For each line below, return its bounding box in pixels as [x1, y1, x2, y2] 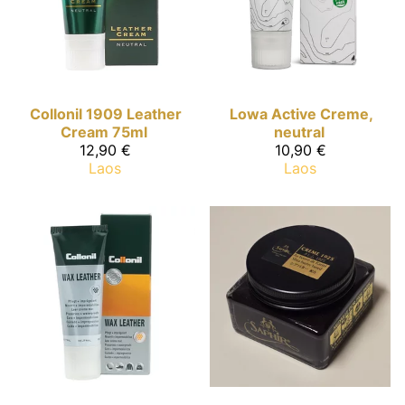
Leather [127, 105, 182, 124]
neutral [274, 123, 325, 142]
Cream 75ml [61, 123, 147, 142]
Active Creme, [270, 105, 373, 124]
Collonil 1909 [30, 105, 123, 124]
